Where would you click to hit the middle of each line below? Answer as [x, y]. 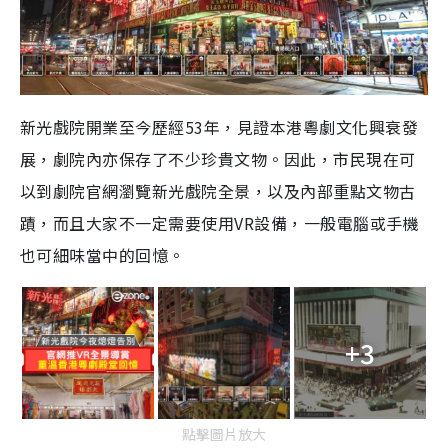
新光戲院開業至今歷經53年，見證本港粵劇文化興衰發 [219, 126]
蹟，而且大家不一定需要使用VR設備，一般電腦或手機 [219, 222]
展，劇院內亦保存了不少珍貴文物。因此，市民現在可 [218, 158]
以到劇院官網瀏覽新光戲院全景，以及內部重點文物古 [218, 190]
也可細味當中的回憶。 [102, 254]
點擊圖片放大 [224, 433]
